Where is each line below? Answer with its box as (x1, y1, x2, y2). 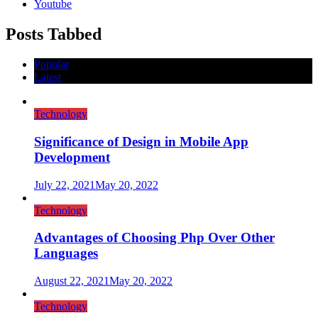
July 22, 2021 (34, 178, 95, 191)
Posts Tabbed (6, 25, 102, 44)
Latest (34, 71, 61, 84)
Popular (34, 58, 69, 71)
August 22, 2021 (34, 275, 109, 287)
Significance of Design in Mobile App (34, 134, 248, 149)
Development (34, 150, 110, 165)
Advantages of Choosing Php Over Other (34, 230, 275, 246)
